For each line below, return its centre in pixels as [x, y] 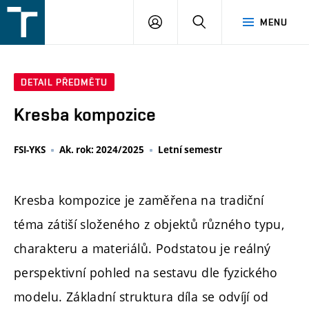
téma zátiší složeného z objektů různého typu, [149, 224]
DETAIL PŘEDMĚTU [64, 82]
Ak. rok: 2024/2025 [102, 150]
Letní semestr [190, 150]
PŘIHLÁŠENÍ [190, 21]
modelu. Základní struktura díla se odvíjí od [141, 296]
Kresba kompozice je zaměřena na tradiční [139, 200]
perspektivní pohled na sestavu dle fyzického [146, 272]
